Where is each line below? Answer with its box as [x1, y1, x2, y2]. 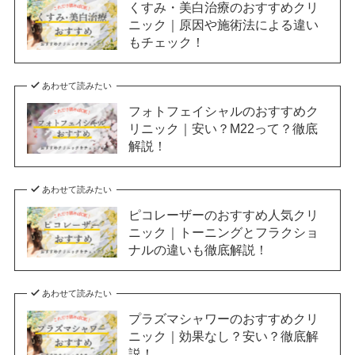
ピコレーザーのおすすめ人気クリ [128, 207, 319, 222]
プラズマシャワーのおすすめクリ [128, 311, 319, 326]
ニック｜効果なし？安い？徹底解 [128, 328, 319, 343]
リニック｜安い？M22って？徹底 [128, 120, 318, 136]
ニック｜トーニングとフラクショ [128, 224, 319, 239]
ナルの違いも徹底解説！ [128, 242, 268, 257]
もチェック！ [128, 34, 204, 49]
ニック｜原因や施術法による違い [128, 17, 319, 32]
